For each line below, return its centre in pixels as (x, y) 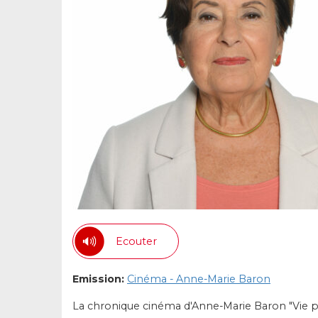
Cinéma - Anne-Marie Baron (199, 279)
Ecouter (136, 241)
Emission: (98, 279)
